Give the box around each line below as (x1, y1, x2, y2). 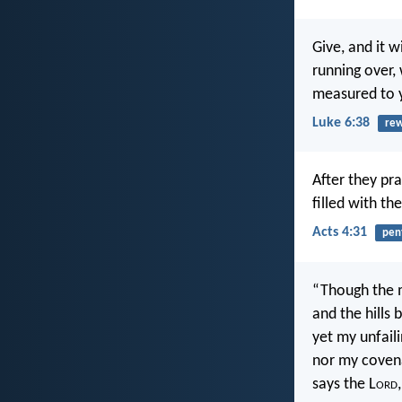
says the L (312, 375, 376, 393)
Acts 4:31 (312, 225, 367, 240)
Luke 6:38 (312, 116, 370, 131)
